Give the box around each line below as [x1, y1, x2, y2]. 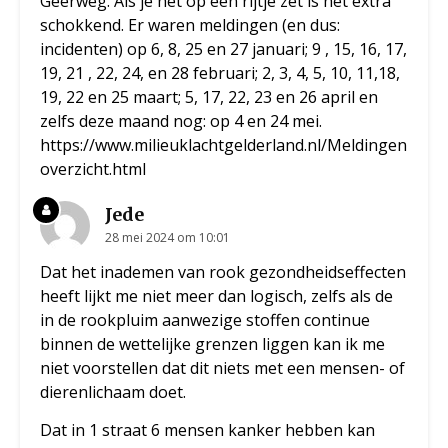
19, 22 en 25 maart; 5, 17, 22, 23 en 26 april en [40, 86, 378, 109]
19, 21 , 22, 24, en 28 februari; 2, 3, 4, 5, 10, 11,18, [40, 62, 400, 85]
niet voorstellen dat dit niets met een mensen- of [40, 357, 405, 380]
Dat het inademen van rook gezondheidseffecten [40, 261, 406, 284]
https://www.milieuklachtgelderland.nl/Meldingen [40, 134, 407, 157]
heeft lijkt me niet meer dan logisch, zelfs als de [40, 285, 393, 308]
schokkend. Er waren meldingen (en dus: [40, 14, 340, 37]
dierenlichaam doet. [40, 381, 186, 404]
